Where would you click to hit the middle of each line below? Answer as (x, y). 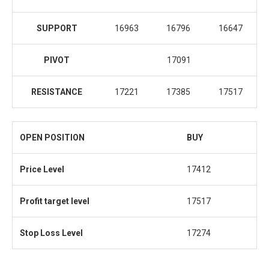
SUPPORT (57, 29)
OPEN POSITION (52, 138)
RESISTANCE (57, 92)
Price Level (42, 170)
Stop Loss (40, 233)
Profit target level (55, 201)
